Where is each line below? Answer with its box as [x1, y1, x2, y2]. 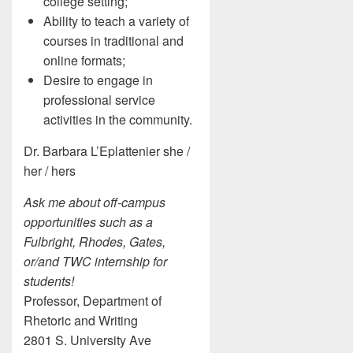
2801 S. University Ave [24, 330, 151, 349]
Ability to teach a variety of [43, 11, 189, 30]
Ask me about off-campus [24, 192, 165, 211]
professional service [43, 90, 155, 109]
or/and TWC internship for [24, 251, 167, 270]
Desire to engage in [43, 70, 153, 89]
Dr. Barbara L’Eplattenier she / [24, 141, 190, 160]
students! [24, 271, 74, 290]
